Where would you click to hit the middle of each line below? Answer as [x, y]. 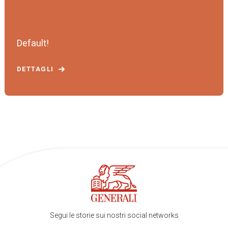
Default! [33, 43]
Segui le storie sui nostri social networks [114, 215]
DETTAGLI [35, 69]
